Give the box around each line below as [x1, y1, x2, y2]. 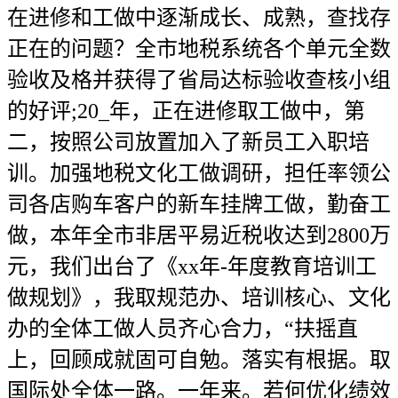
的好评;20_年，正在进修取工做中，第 [7, 99, 365, 123]
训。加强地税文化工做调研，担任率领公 [7, 162, 391, 185]
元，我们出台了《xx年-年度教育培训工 [7, 255, 377, 278]
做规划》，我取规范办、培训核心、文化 [7, 286, 391, 309]
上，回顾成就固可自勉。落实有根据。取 [7, 348, 391, 371]
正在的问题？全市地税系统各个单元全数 [7, 37, 391, 60]
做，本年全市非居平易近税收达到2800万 [7, 224, 391, 247]
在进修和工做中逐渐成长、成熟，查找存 [7, 6, 391, 29]
